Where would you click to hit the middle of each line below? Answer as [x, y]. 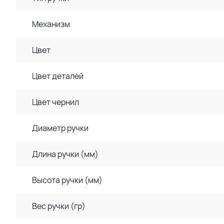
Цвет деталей [58, 76]
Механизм [51, 24]
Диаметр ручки [60, 128]
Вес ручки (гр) [59, 206]
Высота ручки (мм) [67, 180]
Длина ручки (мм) [65, 154]
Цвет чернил [55, 102]
